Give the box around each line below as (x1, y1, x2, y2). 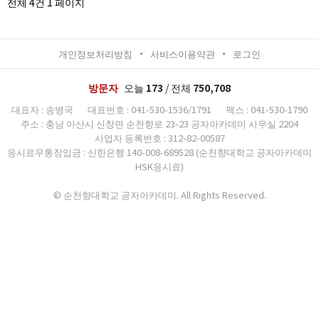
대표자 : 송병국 (11, 103, 73, 116)
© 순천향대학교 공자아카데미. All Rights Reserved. (53, 188, 266, 202)
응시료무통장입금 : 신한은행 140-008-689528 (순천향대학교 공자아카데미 (7, 145, 312, 159)
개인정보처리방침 (58, 47, 132, 61)
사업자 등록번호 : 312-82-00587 (94, 131, 225, 145)
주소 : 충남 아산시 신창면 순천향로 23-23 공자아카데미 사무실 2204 (21, 117, 298, 130)
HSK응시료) (135, 159, 184, 173)
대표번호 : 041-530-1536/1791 (88, 103, 211, 116)
